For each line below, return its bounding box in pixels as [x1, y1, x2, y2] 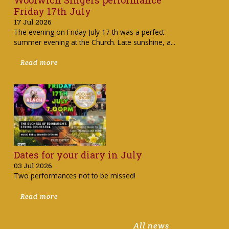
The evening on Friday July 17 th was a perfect [13, 27, 164, 37]
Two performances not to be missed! [13, 170, 135, 180]
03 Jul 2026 [13, 161, 52, 170]
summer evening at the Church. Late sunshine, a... [13, 37, 175, 47]
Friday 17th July [13, 5, 91, 17]
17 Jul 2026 [13, 17, 52, 27]
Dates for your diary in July [13, 148, 142, 161]
